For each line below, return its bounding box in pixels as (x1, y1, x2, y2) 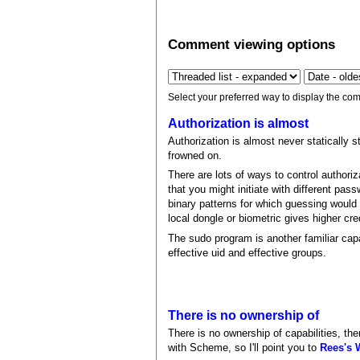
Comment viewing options (168, 35, 336, 52)
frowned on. (168, 149, 223, 162)
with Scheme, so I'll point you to (168, 341, 321, 354)
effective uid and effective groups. (168, 246, 327, 259)
